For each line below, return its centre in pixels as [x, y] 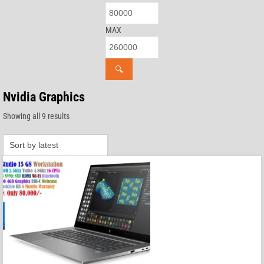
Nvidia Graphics [44, 97]
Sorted [80, 116]
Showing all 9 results [36, 116]
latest [78, 141]
